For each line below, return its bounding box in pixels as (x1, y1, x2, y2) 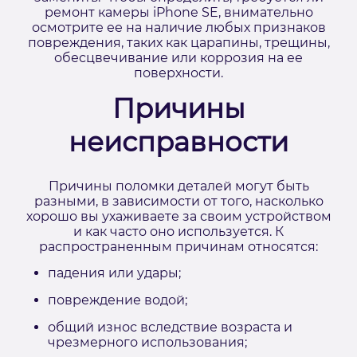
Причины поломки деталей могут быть (48, 178, 309, 194)
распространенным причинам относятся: (39, 239, 318, 254)
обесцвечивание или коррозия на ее (54, 50, 303, 65)
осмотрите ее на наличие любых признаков (31, 20, 326, 35)
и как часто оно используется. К (73, 224, 284, 239)
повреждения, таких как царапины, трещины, (27, 35, 330, 50)
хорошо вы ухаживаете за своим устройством (25, 209, 331, 224)
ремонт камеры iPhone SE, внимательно (44, 5, 313, 20)
